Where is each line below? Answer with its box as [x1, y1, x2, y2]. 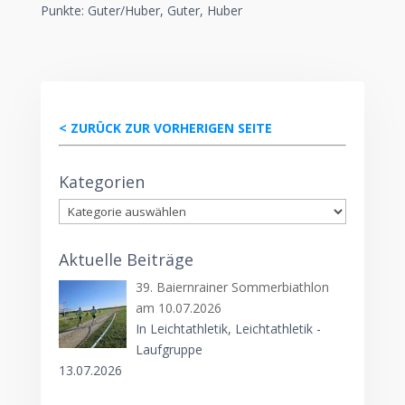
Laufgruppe [136, 341, 203, 358]
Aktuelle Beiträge [58, 249, 193, 270]
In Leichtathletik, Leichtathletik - [136, 320, 322, 337]
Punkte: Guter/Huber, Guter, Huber [40, 2, 242, 19]
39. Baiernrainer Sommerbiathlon [136, 278, 330, 296]
